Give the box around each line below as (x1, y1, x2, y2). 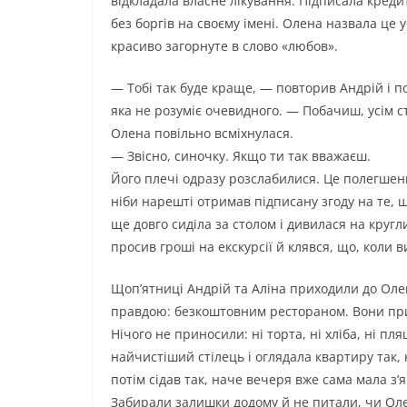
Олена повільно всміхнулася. (111, 124, 293, 143)
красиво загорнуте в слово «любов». (111, 37, 338, 55)
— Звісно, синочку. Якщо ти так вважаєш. (111, 147, 371, 165)
